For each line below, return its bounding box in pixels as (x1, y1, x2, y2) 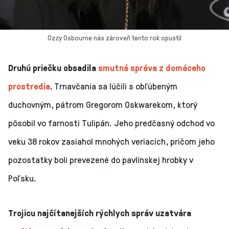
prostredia (8, 79, 50, 92)
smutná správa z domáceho (98, 61, 205, 74)
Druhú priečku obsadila (8, 61, 98, 74)
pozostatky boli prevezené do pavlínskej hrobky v (8, 153, 193, 166)
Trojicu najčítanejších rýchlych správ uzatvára (8, 206, 191, 219)
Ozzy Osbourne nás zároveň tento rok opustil (48, 32, 181, 42)
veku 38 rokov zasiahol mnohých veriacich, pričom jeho (8, 134, 215, 147)
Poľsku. (8, 171, 36, 184)
